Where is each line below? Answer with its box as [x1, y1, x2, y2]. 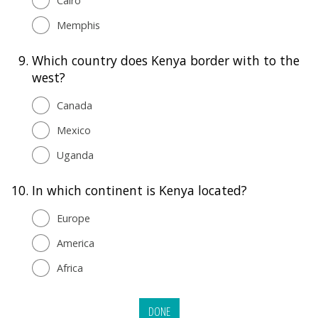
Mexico [57, 123, 91, 137]
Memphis [57, 18, 100, 32]
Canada [57, 98, 92, 112]
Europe [57, 211, 90, 225]
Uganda [57, 148, 94, 162]
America [57, 236, 94, 250]
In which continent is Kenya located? [32, 181, 247, 199]
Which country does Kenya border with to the [32, 51, 300, 69]
